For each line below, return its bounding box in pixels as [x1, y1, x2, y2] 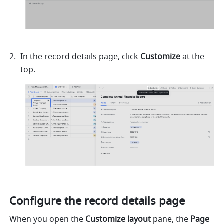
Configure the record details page [9, 193, 185, 209]
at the [182, 51, 205, 63]
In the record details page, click [20, 51, 141, 63]
